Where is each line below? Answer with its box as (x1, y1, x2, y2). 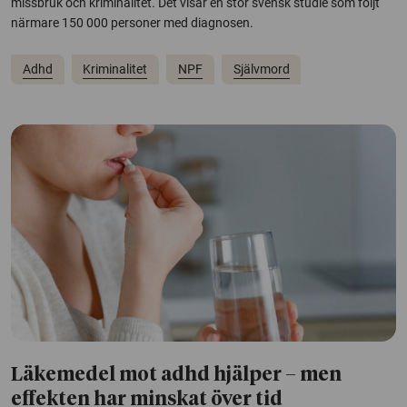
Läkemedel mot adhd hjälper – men (11, 365, 342, 385)
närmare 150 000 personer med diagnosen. (11, 15, 253, 30)
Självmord (233, 61, 290, 76)
